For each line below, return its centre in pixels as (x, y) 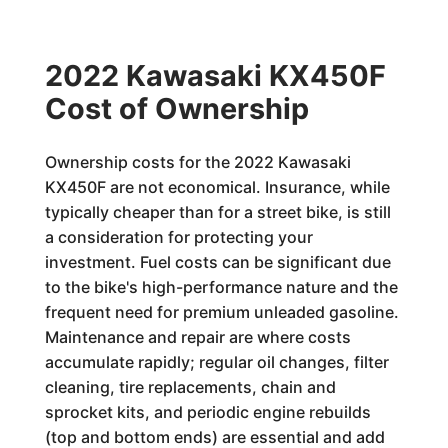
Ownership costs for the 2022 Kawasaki (197, 162)
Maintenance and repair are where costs (197, 337)
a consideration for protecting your (178, 237)
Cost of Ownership (176, 108)
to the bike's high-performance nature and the (221, 287)
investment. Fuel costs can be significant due (217, 262)
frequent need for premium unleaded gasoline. (221, 312)
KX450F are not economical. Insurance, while (217, 187)
